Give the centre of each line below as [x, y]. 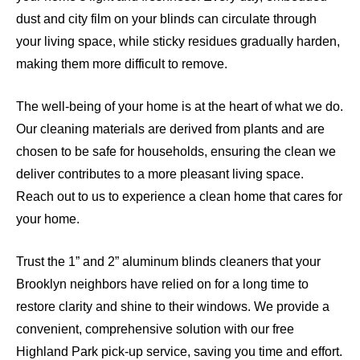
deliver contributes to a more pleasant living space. [160, 174]
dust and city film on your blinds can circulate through [166, 19]
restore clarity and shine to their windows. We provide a [173, 307]
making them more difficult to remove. [122, 64]
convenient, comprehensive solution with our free [155, 329]
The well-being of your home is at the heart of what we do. [180, 107]
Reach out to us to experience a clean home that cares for [179, 197]
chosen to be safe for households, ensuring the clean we [176, 152]
